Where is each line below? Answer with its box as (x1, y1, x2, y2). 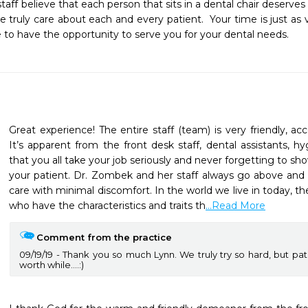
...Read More (206, 199, 265, 212)
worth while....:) (19, 259, 84, 270)
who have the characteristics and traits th (9, 199, 206, 212)
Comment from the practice (36, 232, 172, 243)
